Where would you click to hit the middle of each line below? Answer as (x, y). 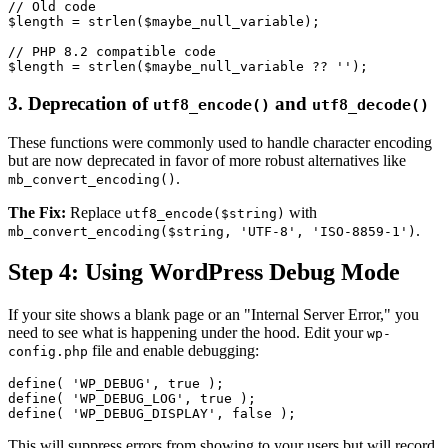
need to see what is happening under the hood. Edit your (187, 333)
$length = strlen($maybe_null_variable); (164, 22)
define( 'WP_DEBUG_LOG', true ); (132, 399)
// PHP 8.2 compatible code (112, 52)
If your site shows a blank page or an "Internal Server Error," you (213, 315)
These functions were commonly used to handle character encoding (220, 142)
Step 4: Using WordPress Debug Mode (204, 272)
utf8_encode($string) (205, 213)
